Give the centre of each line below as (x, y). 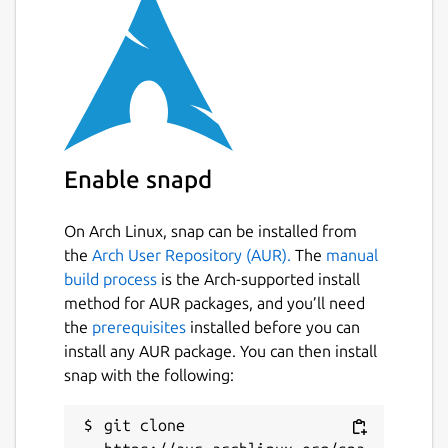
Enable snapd (138, 180)
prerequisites (139, 327)
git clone (144, 425)
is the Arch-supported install (258, 279)
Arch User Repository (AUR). (191, 255)
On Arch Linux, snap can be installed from (210, 231)
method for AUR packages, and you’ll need (214, 303)
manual (352, 255)
